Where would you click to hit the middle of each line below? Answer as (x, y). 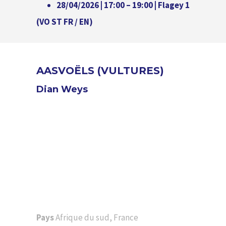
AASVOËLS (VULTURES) (100, 71)
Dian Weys (62, 89)
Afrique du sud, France (97, 217)
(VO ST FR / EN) (65, 22)
